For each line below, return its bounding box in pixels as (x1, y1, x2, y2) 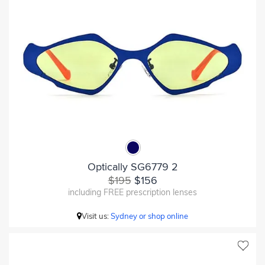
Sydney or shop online (111, 211, 188, 221)
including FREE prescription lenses (68, 186, 197, 198)
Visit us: (82, 211, 111, 221)
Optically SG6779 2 (87, 160, 178, 173)
